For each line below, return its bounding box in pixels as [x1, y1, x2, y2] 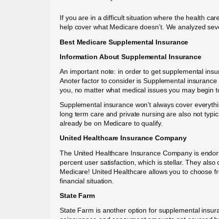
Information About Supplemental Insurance [60, 52, 201, 61]
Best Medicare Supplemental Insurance [60, 38, 189, 46]
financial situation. [60, 176, 114, 185]
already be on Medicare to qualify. [60, 119, 163, 128]
